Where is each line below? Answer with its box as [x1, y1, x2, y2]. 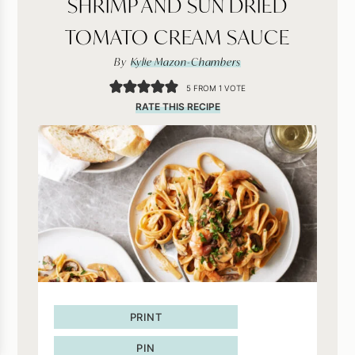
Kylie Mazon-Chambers [130, 54, 241, 69]
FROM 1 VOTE [191, 82, 246, 93]
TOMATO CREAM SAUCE [65, 23, 290, 50]
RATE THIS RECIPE [135, 100, 220, 113]
